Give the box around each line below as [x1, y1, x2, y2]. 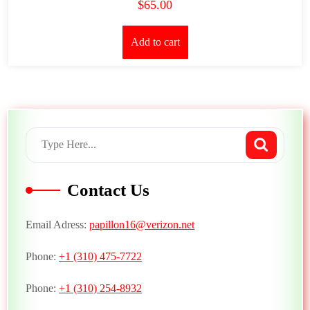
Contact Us [67, 181, 149, 200]
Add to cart [130, 36, 180, 48]
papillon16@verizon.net [89, 219, 194, 231]
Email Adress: [26, 219, 89, 231]
